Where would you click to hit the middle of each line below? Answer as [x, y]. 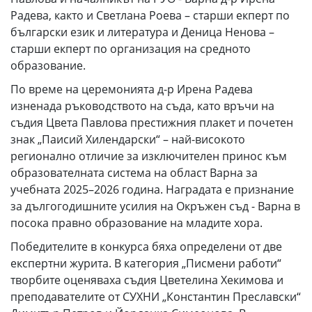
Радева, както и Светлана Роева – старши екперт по [150, 15]
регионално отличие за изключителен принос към [149, 156]
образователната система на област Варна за [134, 173]
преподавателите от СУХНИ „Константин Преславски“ [156, 297]
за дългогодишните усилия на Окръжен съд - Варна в [155, 206]
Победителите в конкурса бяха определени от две [146, 247]
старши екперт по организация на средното [131, 49]
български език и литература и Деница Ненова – [142, 32]
